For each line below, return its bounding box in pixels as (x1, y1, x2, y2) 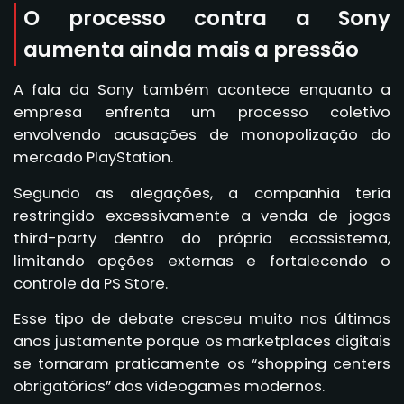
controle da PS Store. (14, 272, 168, 294)
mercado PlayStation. (14, 146, 173, 168)
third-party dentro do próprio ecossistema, (14, 227, 390, 249)
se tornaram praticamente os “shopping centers (14, 353, 390, 375)
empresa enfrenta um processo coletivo (14, 101, 390, 123)
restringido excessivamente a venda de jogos (14, 205, 390, 226)
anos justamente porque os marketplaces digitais (14, 331, 390, 353)
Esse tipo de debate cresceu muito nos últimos (14, 308, 390, 330)
